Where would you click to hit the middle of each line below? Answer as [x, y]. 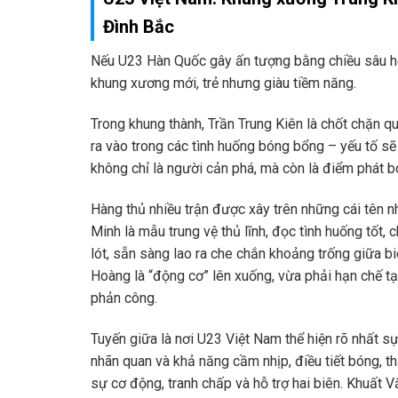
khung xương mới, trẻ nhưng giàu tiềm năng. [223, 84]
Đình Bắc [139, 27]
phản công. [124, 298]
